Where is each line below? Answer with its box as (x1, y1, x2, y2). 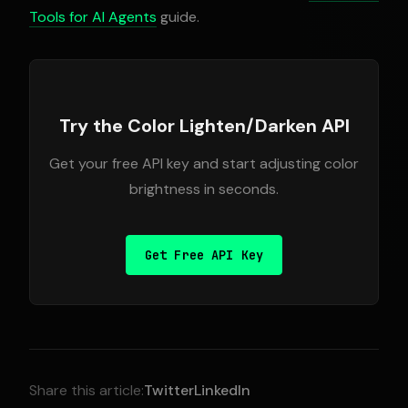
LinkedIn (194, 381, 250, 400)
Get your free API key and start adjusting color (49, 154, 359, 173)
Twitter (144, 381, 194, 400)
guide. (157, 7, 199, 26)
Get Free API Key (144, 246, 264, 263)
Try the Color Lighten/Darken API (58, 114, 350, 138)
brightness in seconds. (129, 179, 279, 199)
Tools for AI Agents (29, 7, 157, 26)
